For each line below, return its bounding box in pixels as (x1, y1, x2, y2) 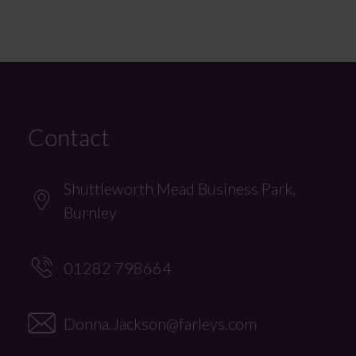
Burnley (64, 202, 117, 222)
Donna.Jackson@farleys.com (64, 313, 257, 333)
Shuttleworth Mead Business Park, (64, 178, 296, 198)
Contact (28, 122, 110, 151)
